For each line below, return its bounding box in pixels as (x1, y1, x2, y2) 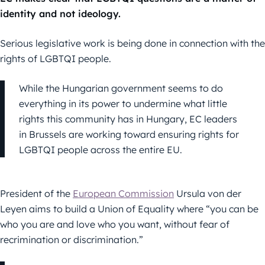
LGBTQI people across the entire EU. (19, 144, 182, 156)
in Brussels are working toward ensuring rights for (19, 128, 239, 141)
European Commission (73, 188, 174, 200)
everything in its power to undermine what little (19, 98, 227, 110)
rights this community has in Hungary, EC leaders (19, 113, 237, 125)
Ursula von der (174, 188, 241, 200)
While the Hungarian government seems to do (19, 82, 223, 95)
